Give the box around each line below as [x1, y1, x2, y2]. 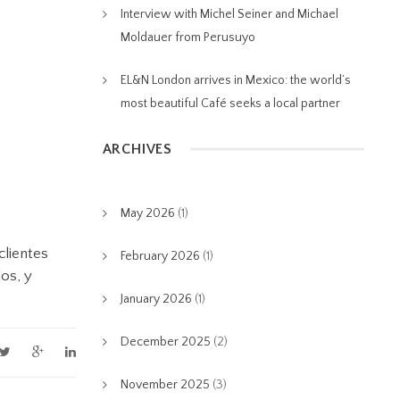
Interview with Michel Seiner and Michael [120, 7, 338, 21]
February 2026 [120, 249, 200, 263]
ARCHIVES [102, 141, 172, 157]
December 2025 [120, 335, 211, 349]
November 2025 [120, 378, 210, 392]
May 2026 [120, 206, 175, 221]
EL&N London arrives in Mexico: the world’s [120, 73, 351, 87]
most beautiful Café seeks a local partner [120, 96, 340, 111]
